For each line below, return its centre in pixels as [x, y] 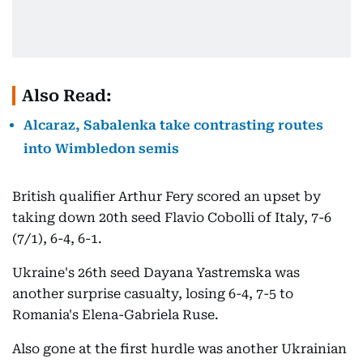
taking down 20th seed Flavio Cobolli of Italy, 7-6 [172, 218]
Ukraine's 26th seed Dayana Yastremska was [156, 273]
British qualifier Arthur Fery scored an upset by [167, 197]
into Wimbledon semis [101, 149]
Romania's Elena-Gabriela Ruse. [115, 315]
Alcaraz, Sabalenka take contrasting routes [173, 126]
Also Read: [67, 96]
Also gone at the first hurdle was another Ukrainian [179, 349]
